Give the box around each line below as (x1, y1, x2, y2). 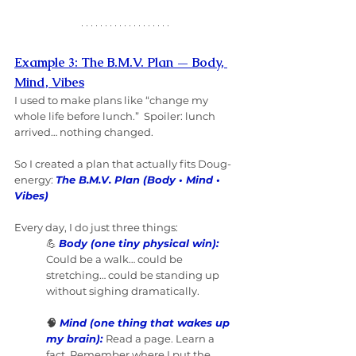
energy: (14, 173, 56, 187)
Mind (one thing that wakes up (60, 316, 233, 330)
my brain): (46, 332, 103, 346)
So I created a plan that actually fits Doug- (14, 157, 231, 171)
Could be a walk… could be (46, 253, 185, 266)
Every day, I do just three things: (14, 221, 178, 234)
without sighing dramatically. (46, 284, 199, 298)
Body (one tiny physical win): (59, 237, 219, 250)
